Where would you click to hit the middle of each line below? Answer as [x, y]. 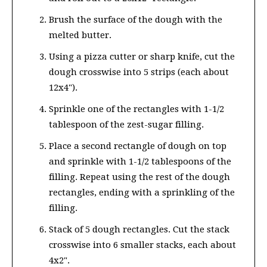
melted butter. [80, 35]
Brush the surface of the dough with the [136, 19]
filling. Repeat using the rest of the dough [139, 177]
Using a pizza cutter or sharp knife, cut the [142, 56]
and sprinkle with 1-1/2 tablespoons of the [140, 161]
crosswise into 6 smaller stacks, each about [142, 245]
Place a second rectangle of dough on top [138, 146]
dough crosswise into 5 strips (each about [139, 72]
